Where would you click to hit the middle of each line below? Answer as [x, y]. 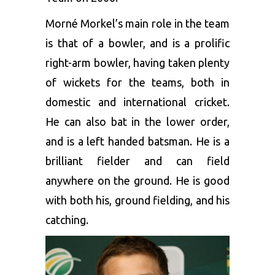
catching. [67, 219]
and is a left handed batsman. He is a [137, 141]
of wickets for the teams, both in [137, 82]
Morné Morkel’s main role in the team [137, 23]
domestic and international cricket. [137, 102]
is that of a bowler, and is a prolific [137, 43]
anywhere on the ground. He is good [137, 180]
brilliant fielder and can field [137, 161]
